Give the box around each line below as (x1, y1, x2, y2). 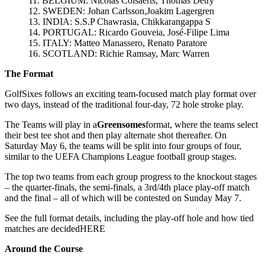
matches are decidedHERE (5, 223, 105, 234)
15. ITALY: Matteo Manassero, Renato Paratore (28, 37, 207, 48)
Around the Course (5, 243, 83, 254)
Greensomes (97, 119, 146, 130)
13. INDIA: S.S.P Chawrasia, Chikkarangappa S (28, 16, 211, 27)
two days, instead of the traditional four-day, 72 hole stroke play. (5, 99, 244, 109)
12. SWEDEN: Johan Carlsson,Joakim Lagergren (28, 5, 214, 16)
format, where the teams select (146, 119, 258, 130)
